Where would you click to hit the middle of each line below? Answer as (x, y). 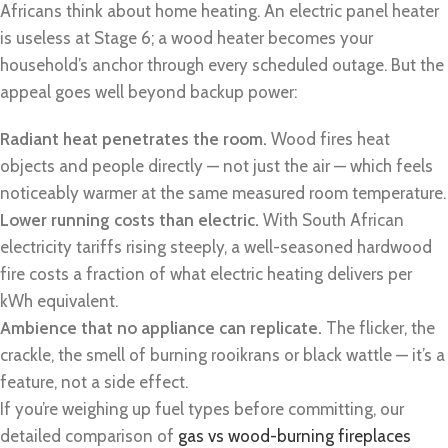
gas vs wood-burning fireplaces (294, 435)
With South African (331, 219)
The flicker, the (378, 327)
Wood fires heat (328, 138)
